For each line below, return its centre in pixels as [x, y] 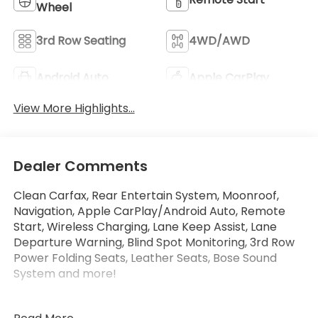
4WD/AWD [219, 40]
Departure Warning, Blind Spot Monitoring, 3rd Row [154, 243]
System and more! [65, 274]
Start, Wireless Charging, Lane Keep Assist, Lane [145, 227]
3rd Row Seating [81, 40]
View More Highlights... [74, 108]
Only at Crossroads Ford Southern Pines [124, 305]
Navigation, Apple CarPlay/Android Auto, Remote [149, 212]
